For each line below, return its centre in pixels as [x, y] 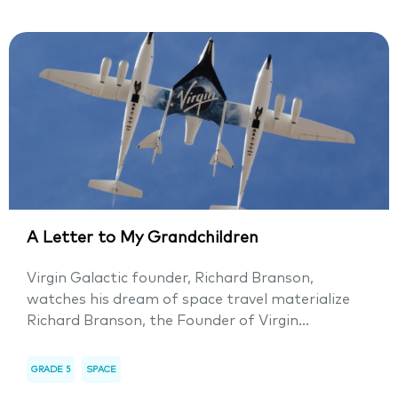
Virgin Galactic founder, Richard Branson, [170, 279]
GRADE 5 [51, 370]
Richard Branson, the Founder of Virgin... [168, 321]
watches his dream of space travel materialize [188, 300]
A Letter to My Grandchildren [143, 239]
